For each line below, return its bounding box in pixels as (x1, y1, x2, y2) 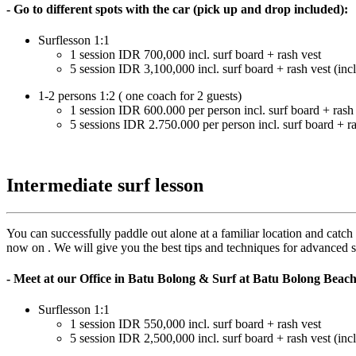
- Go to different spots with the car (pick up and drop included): (6, 2, 348, 16)
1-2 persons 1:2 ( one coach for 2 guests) (38, 89, 242, 103)
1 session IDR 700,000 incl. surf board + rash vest (70, 48, 321, 62)
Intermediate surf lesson (6, 175, 203, 196)
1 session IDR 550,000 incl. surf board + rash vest (70, 317, 321, 331)
